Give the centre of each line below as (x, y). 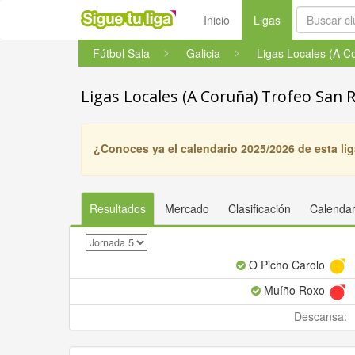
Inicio (217, 20)
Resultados (118, 208)
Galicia (203, 53)
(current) (302, 19)
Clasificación (260, 208)
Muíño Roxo (294, 290)
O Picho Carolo (286, 265)
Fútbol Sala (121, 53)
